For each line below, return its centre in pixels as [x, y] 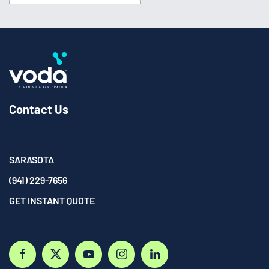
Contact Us [39, 109]
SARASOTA [32, 159]
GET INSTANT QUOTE [52, 200]
